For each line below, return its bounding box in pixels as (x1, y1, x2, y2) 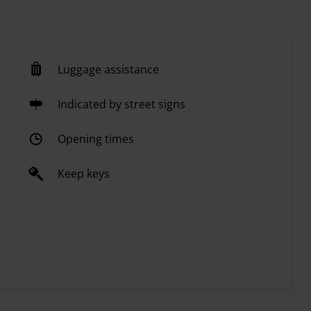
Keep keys (57, 166, 110, 182)
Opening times (57, 131, 134, 147)
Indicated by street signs (57, 96, 185, 112)
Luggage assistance (57, 62, 159, 78)
